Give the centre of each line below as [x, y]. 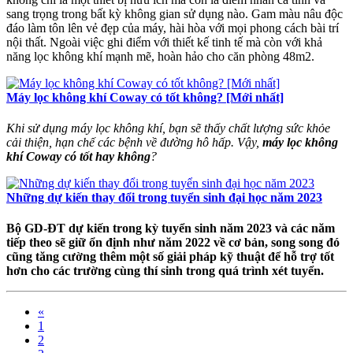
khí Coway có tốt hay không [78, 156]
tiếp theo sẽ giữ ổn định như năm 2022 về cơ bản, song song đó [173, 243]
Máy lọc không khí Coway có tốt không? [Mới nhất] [145, 97]
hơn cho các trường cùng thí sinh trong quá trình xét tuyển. [165, 271]
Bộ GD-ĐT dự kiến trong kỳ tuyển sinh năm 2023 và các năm [171, 229]
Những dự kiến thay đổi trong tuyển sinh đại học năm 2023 [164, 197]
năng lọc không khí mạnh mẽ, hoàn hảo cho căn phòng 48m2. [160, 56]
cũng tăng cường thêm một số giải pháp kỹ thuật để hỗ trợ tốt [170, 257]
